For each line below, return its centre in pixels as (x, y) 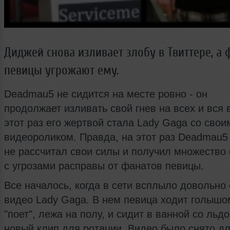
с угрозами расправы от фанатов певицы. (104, 166)
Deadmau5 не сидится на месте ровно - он (106, 94)
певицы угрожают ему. (61, 71)
